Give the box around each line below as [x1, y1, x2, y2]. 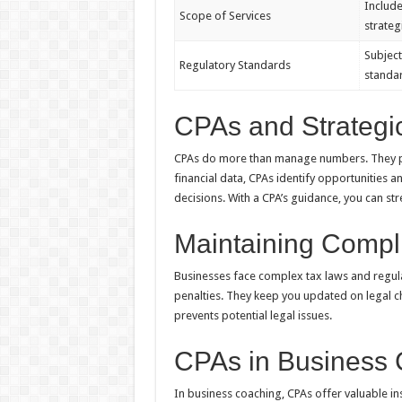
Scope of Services [179, 9, 271, 23]
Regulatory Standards [179, 58, 291, 73]
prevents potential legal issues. [173, 309, 332, 323]
